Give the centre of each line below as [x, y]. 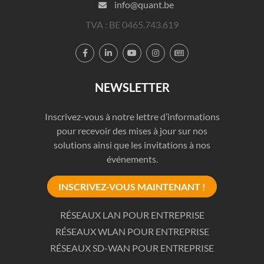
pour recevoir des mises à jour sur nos [132, 130]
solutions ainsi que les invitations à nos [132, 144]
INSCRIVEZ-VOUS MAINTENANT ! [132, 186]
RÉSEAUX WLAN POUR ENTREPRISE [132, 231]
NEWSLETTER [132, 87]
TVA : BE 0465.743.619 [132, 24]
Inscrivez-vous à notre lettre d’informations [132, 116]
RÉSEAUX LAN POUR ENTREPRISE [132, 214]
